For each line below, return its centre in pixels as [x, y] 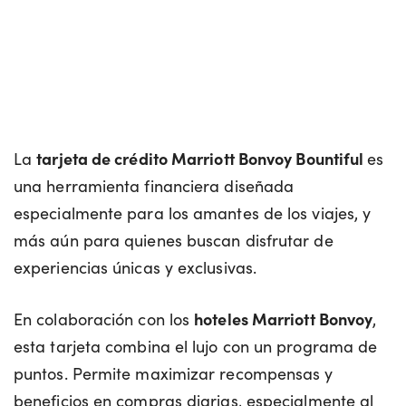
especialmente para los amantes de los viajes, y [193, 212]
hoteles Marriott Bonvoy [284, 318]
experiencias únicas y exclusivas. [135, 266]
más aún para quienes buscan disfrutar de [174, 239]
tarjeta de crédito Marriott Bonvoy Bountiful [202, 158]
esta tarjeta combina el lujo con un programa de [196, 345]
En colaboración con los [104, 318]
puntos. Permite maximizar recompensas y [174, 372]
